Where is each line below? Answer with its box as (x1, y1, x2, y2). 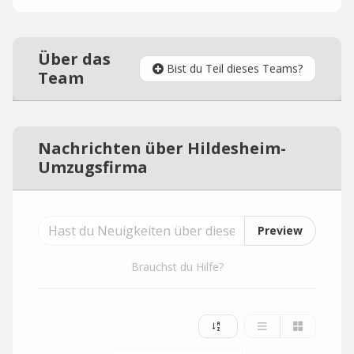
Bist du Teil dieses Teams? (167, 61, 303, 76)
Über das (38, 48, 111, 70)
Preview (258, 223, 303, 238)
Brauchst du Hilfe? (130, 259, 224, 274)
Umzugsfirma (38, 156, 148, 178)
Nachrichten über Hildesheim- (38, 137, 286, 159)
